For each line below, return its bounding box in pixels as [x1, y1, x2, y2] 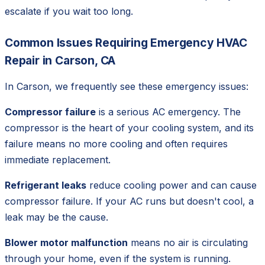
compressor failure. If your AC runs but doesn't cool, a [5, 195, 254, 208]
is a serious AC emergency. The [96, 106, 241, 118]
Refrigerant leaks [5, 179, 86, 192]
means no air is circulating [128, 237, 248, 249]
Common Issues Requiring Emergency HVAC [5, 35, 247, 50]
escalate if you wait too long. [5, 5, 133, 18]
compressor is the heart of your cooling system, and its [5, 122, 254, 134]
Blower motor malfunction [5, 237, 128, 249]
